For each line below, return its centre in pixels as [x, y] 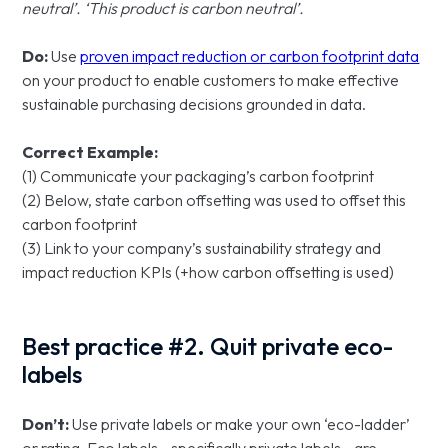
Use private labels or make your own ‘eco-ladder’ [241, 424]
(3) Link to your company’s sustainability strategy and [202, 248]
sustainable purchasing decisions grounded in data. [196, 104]
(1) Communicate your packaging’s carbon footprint [198, 176]
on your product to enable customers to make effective [211, 80]
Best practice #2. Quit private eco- [208, 346]
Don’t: [47, 424]
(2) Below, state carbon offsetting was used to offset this [214, 200]
